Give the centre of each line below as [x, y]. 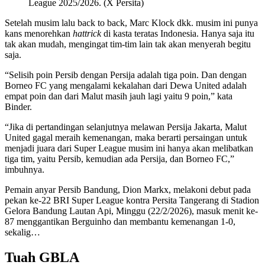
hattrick [87, 34]
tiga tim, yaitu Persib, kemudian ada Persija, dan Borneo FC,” [119, 159]
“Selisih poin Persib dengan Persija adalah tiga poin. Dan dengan [126, 75]
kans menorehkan [39, 34]
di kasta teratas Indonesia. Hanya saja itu [178, 34]
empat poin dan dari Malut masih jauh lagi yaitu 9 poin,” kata [119, 96]
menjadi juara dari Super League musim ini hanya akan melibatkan [129, 148]
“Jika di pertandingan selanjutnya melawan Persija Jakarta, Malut [126, 127]
